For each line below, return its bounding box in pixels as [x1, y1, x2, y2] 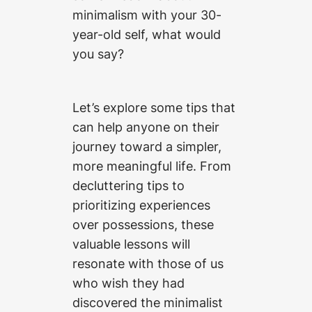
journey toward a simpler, [72, 138, 221, 154]
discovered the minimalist [72, 294, 223, 310]
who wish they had [72, 274, 185, 290]
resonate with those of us [72, 255, 224, 271]
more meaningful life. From [72, 157, 231, 173]
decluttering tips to [72, 177, 185, 193]
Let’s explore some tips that [72, 99, 235, 115]
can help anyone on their [72, 118, 219, 134]
